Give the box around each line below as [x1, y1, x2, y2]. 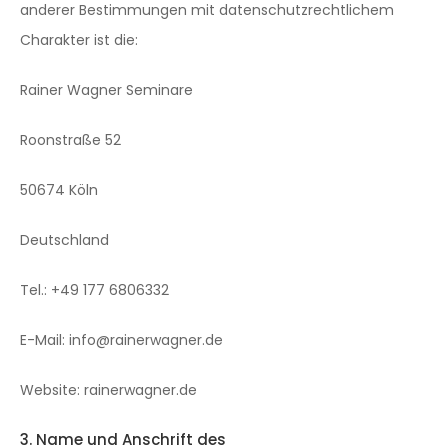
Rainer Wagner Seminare [20, 80, 193, 100]
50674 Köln [20, 180, 98, 200]
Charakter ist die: [20, 30, 138, 50]
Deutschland [20, 230, 109, 250]
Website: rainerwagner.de [20, 380, 197, 400]
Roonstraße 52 [20, 130, 121, 150]
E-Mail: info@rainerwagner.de [20, 330, 223, 350]
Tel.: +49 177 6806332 [20, 280, 169, 300]
